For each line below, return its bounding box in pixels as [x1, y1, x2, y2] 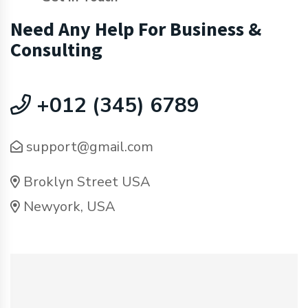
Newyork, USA [23, 197, 115, 216]
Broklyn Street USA [23, 173, 151, 191]
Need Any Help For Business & [10, 16, 261, 41]
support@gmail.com [26, 137, 153, 156]
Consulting [10, 37, 102, 62]
